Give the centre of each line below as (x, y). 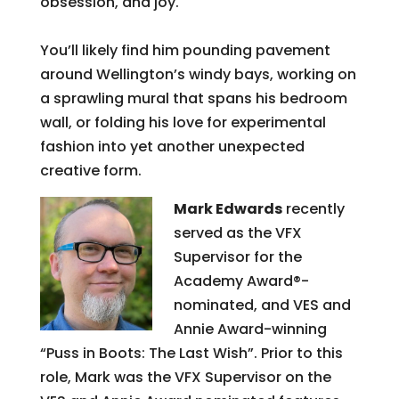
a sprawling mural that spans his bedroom (193, 98)
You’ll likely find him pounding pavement (185, 50)
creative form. (90, 170)
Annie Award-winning (250, 329)
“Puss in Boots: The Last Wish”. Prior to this (191, 353)
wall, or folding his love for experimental (183, 122)
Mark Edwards (228, 208)
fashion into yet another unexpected (172, 146)
